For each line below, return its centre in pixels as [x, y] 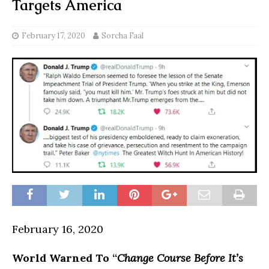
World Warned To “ [65, 258]
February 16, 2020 [58, 229]
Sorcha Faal [122, 35]
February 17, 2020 [53, 35]
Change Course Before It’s [180, 258]
